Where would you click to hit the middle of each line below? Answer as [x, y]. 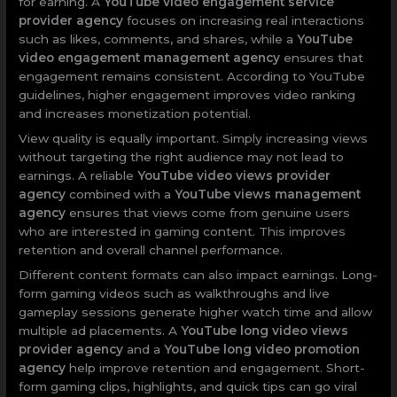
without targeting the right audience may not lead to [182, 157]
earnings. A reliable [78, 176]
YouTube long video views [265, 331]
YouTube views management [268, 195]
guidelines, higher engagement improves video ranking [187, 95]
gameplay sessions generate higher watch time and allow [196, 312]
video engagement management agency [150, 58]
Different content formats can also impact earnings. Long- [198, 275]
